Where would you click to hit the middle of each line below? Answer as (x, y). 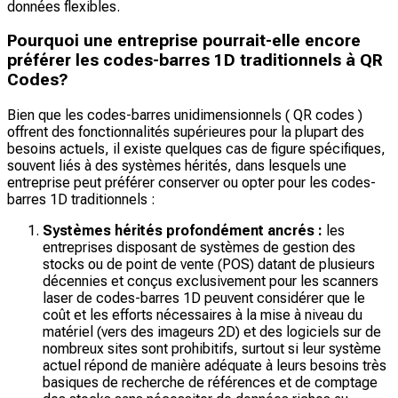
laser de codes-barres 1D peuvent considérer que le (204, 298)
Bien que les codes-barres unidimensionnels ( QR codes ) (185, 115)
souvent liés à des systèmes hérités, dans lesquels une (177, 166)
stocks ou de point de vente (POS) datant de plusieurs (209, 265)
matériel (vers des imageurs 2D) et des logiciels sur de (212, 332)
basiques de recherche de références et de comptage (210, 383)
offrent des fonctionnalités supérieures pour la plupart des (186, 132)
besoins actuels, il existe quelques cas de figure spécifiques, (196, 149)
